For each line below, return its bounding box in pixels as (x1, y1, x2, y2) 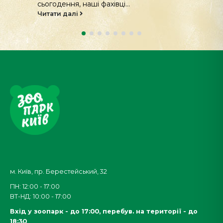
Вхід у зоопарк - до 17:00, (10, 197, 103, 205)
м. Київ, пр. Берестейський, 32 (10, 157, 107, 165)
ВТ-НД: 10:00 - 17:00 (10, 182, 71, 190)
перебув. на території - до (103, 197, 198, 205)
